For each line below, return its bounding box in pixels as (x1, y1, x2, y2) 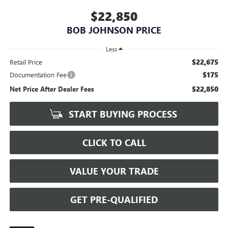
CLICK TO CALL (82, 136, 146, 149)
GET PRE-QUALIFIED (70, 193, 158, 206)
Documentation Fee (9, 70, 67, 79)
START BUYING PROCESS (66, 108, 177, 121)
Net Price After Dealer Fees (9, 84, 94, 94)
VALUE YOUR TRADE (69, 165, 159, 178)
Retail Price (9, 58, 42, 67)
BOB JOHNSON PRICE (67, 24, 161, 37)
